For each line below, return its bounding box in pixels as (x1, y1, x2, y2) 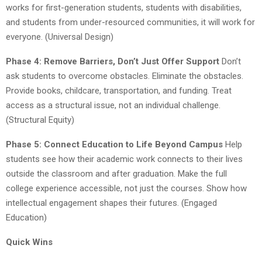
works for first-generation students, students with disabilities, (6, 2, 242, 13)
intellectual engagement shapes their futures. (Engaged (6, 197, 217, 208)
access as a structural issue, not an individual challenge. (6, 99, 220, 111)
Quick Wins (6, 236, 55, 247)
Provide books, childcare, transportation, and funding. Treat (6, 85, 232, 96)
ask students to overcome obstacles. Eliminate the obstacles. (6, 70, 243, 81)
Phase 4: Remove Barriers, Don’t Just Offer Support (6, 56, 219, 67)
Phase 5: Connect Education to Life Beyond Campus (6, 139, 223, 150)
